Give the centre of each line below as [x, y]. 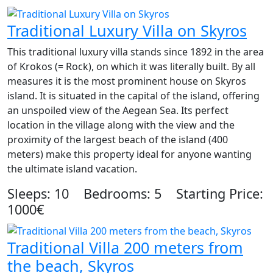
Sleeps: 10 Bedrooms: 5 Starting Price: [135, 194]
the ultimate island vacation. [72, 169]
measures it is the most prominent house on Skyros [127, 81]
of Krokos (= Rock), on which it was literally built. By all [131, 67]
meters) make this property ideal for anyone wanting [129, 154]
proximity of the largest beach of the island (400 [118, 140]
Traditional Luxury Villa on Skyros [127, 31]
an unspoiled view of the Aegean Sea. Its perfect [118, 111]
